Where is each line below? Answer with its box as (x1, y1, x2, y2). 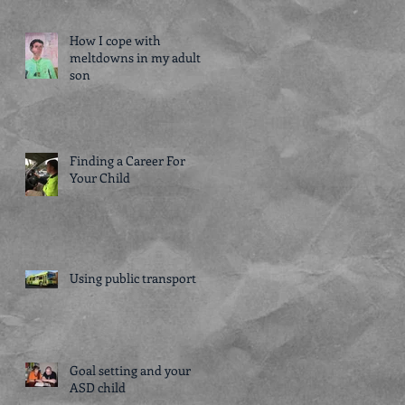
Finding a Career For (70, 151, 185, 169)
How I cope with (70, 31, 161, 49)
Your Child (70, 168, 130, 186)
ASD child (70, 378, 126, 396)
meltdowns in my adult (70, 48, 201, 66)
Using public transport (70, 268, 196, 287)
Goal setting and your (70, 361, 191, 379)
